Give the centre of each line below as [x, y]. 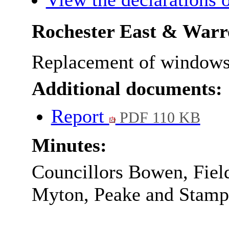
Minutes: [69, 145]
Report [80, 116]
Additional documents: [127, 89]
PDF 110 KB [158, 118]
